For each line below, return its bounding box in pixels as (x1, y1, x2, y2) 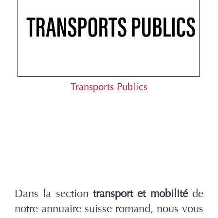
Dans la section (15, 187, 93, 200)
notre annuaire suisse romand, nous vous (15, 202, 203, 216)
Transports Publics (71, 81, 147, 93)
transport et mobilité (93, 187, 188, 200)
